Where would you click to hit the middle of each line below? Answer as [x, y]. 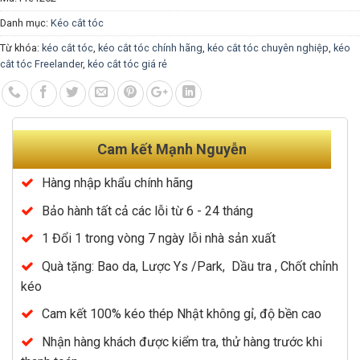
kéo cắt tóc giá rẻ [127, 63]
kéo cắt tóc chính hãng [150, 47]
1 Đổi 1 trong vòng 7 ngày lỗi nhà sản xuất [159, 239]
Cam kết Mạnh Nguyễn [172, 149]
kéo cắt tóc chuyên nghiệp [268, 47]
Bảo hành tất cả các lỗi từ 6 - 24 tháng [147, 211]
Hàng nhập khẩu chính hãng [117, 182]
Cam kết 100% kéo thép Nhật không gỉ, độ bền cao [182, 314]
